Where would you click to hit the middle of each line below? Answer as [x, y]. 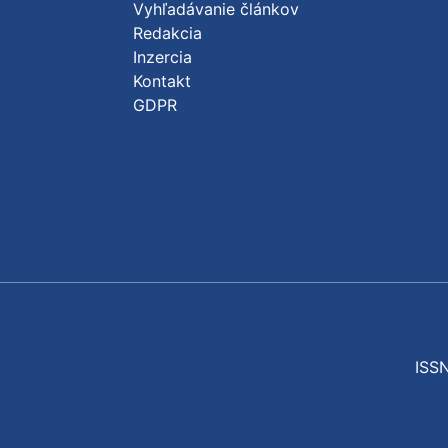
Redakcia [167, 33]
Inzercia [162, 57]
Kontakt [162, 81]
